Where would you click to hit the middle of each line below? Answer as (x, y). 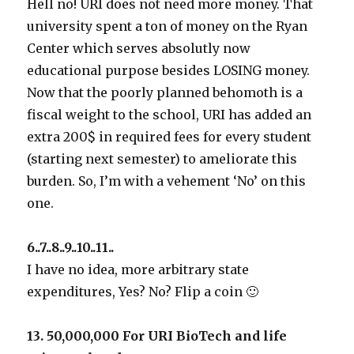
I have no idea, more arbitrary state (138, 269)
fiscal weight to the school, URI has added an (169, 114)
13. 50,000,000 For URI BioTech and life (157, 335)
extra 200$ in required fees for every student (169, 136)
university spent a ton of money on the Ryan (168, 26)
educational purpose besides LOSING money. (169, 70)
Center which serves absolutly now (139, 48)
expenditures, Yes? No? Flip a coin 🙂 (143, 291)
